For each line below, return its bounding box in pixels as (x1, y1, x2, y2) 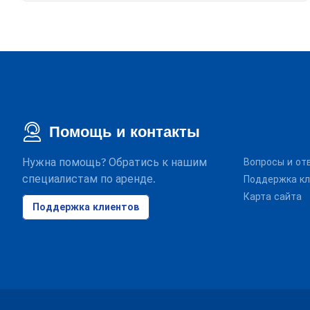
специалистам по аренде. (22, 172, 156, 186)
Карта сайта (244, 191, 302, 203)
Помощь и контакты (49, 122, 200, 141)
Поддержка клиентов (33, 200, 139, 214)
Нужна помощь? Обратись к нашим (22, 156, 207, 170)
